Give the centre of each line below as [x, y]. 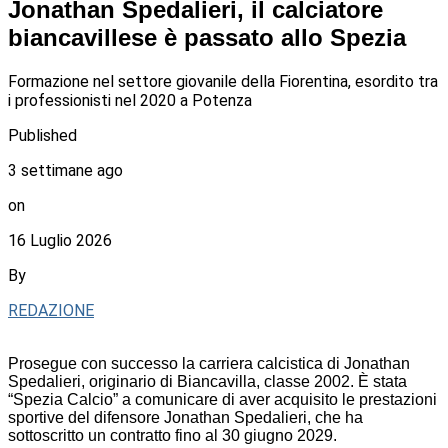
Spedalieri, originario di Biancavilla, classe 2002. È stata [207, 382]
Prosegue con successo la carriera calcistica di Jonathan [209, 364]
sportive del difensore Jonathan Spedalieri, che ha [185, 418]
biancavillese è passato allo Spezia [207, 38]
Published [42, 136]
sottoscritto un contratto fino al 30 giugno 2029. [172, 436]
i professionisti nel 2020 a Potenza [130, 101]
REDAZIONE [51, 311]
